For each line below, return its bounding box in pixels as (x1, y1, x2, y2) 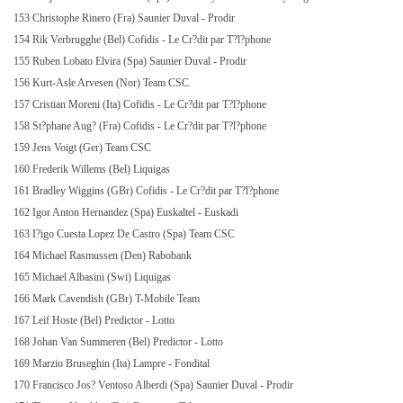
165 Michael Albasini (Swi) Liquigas (13, 271, 174, 283)
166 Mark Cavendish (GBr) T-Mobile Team (13, 292, 202, 305)
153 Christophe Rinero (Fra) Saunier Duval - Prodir (13, 12, 237, 24)
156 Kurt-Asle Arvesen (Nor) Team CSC (13, 76, 192, 89)
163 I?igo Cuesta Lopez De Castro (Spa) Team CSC (13, 228, 237, 240)
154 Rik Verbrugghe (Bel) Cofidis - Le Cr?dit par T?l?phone (13, 33, 273, 46)
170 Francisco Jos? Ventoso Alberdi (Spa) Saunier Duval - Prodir (13, 379, 296, 391)
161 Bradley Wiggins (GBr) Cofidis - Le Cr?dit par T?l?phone (13, 184, 282, 197)
